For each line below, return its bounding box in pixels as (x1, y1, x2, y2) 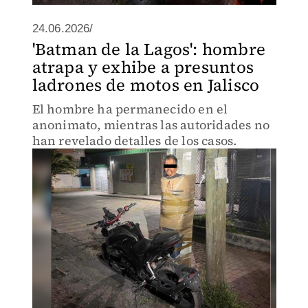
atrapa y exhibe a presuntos (32, 56, 254, 78)
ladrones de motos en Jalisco (32, 74, 260, 96)
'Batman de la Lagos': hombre (32, 38, 266, 60)
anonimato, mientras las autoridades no (32, 116, 270, 133)
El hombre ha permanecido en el (32, 100, 228, 118)
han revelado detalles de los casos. (32, 132, 237, 149)
